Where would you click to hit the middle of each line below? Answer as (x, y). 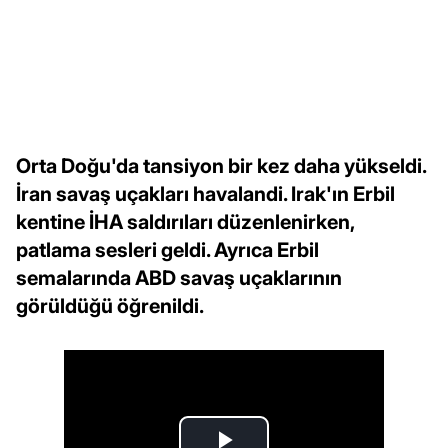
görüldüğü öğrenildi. (110, 306)
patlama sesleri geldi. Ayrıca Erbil (167, 250)
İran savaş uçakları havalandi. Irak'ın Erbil (205, 194)
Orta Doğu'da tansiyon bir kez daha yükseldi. (221, 166)
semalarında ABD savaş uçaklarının (179, 278)
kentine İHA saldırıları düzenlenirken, (185, 222)
